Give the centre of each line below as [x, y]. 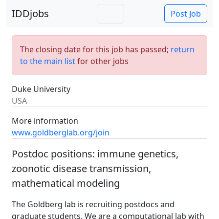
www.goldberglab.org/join [61, 132]
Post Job [186, 14]
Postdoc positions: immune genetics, [95, 154]
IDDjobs [30, 13]
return [183, 49]
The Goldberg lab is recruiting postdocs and [93, 204]
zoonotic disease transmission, [81, 168]
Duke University [41, 89]
